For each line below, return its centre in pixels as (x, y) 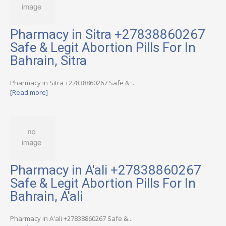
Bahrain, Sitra (48, 61)
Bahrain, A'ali (46, 196)
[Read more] (29, 93)
